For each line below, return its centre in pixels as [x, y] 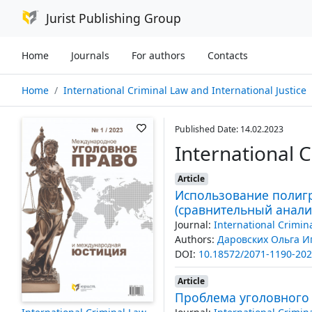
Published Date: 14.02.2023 [229, 130]
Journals [90, 55]
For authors [158, 55]
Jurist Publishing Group [113, 18]
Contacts [228, 55]
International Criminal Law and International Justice [185, 90]
